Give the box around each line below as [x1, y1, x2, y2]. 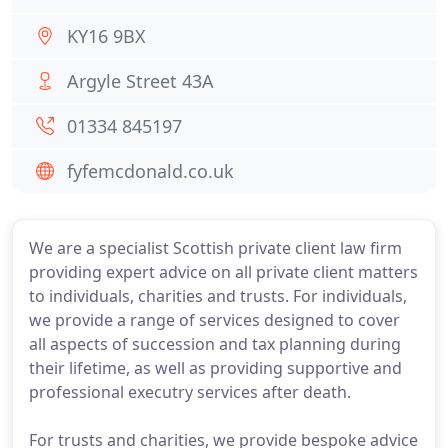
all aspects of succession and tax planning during [29, 333, 401, 355]
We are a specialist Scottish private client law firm [29, 237, 402, 259]
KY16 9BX [67, 24, 146, 48]
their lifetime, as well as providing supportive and [29, 357, 402, 379]
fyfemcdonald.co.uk [67, 159, 234, 183]
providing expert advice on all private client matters [29, 261, 418, 283]
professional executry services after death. [29, 381, 351, 403]
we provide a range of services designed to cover [29, 309, 400, 331]
